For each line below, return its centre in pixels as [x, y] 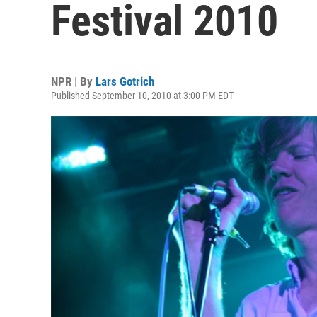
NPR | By [73, 81]
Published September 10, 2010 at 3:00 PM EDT [142, 96]
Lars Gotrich [125, 81]
